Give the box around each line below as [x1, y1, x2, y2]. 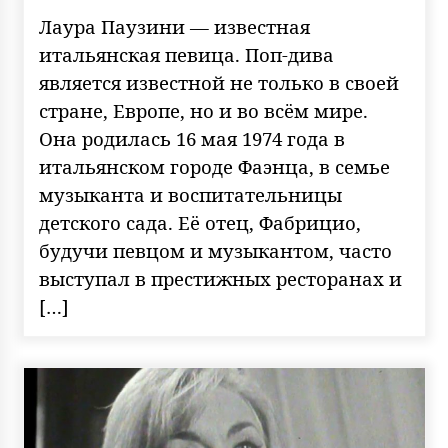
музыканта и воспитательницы [38, 182, 342, 207]
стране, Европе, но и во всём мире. [38, 98, 368, 123]
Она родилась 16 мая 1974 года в [38, 126, 345, 151]
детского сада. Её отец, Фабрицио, [38, 210, 361, 235]
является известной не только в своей [38, 70, 399, 95]
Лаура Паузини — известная [38, 14, 310, 39]
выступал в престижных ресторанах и [38, 266, 402, 291]
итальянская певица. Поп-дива [38, 42, 334, 67]
